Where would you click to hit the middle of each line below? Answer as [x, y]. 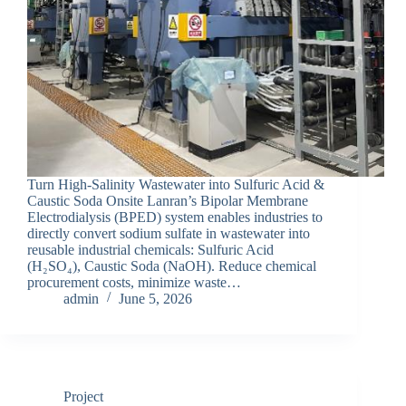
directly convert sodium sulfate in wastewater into [169, 234]
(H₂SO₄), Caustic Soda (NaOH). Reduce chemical [172, 266]
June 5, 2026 [155, 299]
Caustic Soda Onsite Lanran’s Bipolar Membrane [168, 201]
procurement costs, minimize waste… [134, 283]
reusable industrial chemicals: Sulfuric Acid [150, 250]
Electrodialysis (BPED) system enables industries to [175, 217]
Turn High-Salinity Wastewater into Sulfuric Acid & [176, 185]
